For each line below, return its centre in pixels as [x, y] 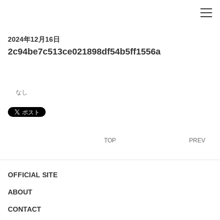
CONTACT [25, 209]
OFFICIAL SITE [33, 175]
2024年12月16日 [34, 39]
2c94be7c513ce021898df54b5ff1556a [84, 52]
